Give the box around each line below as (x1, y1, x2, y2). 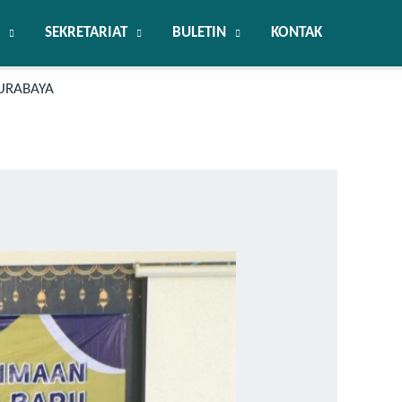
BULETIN (172, 25, 226, 40)
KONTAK (271, 25, 322, 40)
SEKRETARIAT (45, 25, 127, 40)
